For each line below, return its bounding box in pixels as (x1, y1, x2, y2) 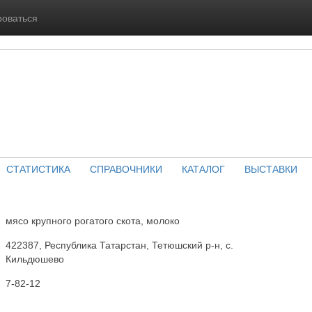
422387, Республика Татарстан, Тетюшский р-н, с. (6, 240, 233, 251)
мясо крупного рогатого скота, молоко (6, 215, 180, 226)
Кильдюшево (6, 253, 64, 265)
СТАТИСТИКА (6, 162, 70, 175)
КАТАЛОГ (181, 162, 225, 175)
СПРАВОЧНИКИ (89, 162, 162, 175)
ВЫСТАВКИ (244, 162, 297, 175)
